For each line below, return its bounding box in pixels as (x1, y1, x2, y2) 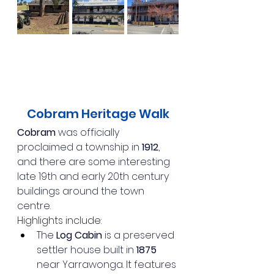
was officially (56, 125, 122, 139)
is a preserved (102, 228, 177, 242)
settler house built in (37, 242, 136, 257)
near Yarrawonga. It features (37, 257, 179, 272)
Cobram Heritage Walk (26, 105, 169, 122)
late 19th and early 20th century (17, 169, 171, 183)
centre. (17, 198, 51, 213)
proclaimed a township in (17, 139, 142, 154)
